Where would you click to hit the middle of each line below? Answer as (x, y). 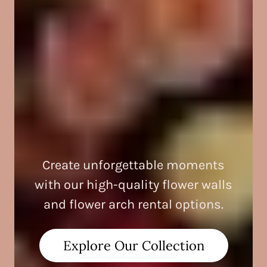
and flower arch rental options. (133, 205)
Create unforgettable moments (133, 165)
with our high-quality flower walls (133, 185)
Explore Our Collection (133, 246)
